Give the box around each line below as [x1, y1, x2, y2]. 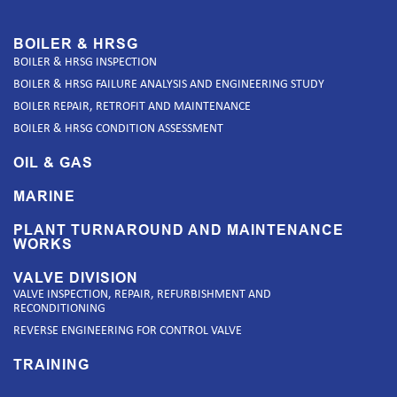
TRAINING [13, 356, 90, 373]
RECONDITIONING [13, 302, 105, 315]
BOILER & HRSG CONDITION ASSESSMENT [13, 122, 223, 136]
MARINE [13, 188, 75, 205]
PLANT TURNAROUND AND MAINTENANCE [13, 222, 344, 238]
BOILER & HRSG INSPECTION [13, 56, 157, 69]
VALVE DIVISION [13, 269, 138, 286]
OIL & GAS [13, 154, 93, 171]
